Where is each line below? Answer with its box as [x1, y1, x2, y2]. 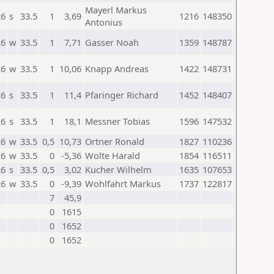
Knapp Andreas [85, 62, 149, 75]
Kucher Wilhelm [85, 163, 152, 176]
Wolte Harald [85, 149, 140, 161]
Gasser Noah [85, 36, 139, 48]
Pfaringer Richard [85, 89, 158, 101]
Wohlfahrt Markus [85, 177, 161, 190]
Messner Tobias [85, 115, 150, 127]
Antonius [85, 16, 122, 28]
